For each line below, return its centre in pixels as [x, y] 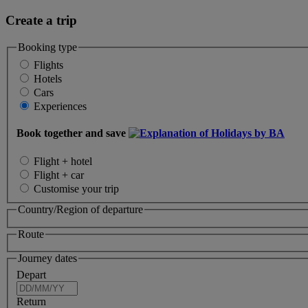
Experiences [60, 106]
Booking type [47, 47]
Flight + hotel [63, 162]
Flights [48, 65]
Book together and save [73, 133]
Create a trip [41, 21]
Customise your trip [76, 189]
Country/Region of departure [80, 210]
